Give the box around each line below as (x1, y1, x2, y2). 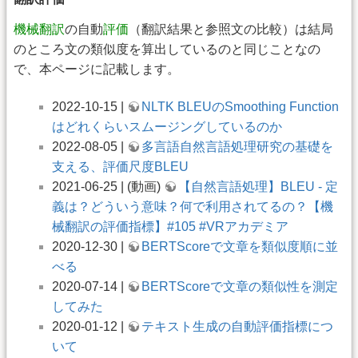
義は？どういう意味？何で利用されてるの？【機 (52, 200, 333, 214)
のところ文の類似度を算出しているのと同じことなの (14, 42, 320, 56)
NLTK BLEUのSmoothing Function (141, 100, 339, 114)
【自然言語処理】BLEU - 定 (178, 180, 338, 194)
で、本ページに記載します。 (14, 62, 180, 76)
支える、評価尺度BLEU (52, 160, 189, 174)
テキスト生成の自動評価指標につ (141, 320, 333, 334)
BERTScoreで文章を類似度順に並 (141, 240, 338, 254)
